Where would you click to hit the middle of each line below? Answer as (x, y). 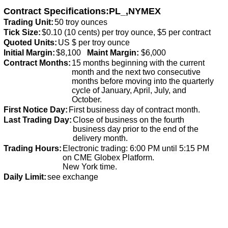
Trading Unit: (28, 22)
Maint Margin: (113, 53)
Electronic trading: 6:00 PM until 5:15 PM (136, 148)
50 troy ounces (81, 22)
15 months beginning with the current (138, 63)
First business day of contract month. (134, 110)
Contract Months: (37, 63)
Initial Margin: (29, 53)
